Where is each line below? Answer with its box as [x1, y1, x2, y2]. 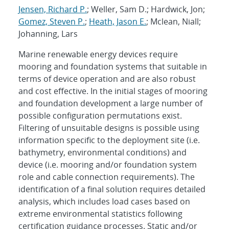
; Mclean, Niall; [146, 15, 201, 27]
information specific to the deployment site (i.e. [18, 134, 200, 146]
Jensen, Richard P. [18, 3, 87, 15]
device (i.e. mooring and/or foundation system [18, 158, 197, 170]
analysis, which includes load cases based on [18, 195, 190, 207]
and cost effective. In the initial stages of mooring [18, 85, 208, 97]
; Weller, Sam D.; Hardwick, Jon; [87, 3, 205, 15]
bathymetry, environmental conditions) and [18, 146, 187, 158]
